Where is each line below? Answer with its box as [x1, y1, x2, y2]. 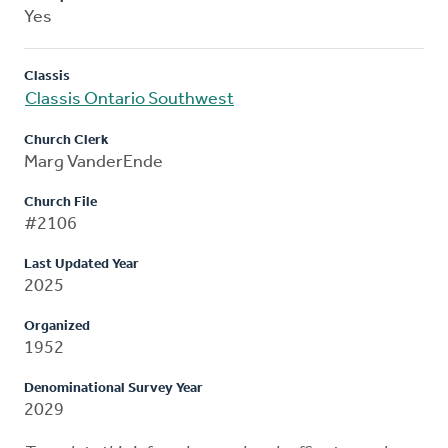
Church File [24, 194, 97, 210]
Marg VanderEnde [24, 152, 163, 172]
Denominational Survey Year [24, 380, 203, 396]
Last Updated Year [24, 256, 139, 272]
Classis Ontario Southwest [25, 89, 234, 109]
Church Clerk [24, 132, 108, 148]
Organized [24, 318, 90, 334]
